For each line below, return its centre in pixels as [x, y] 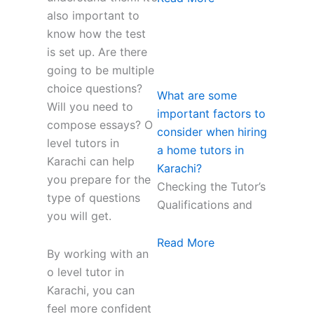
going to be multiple [100, 70]
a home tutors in [200, 150]
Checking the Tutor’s [211, 186]
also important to [93, 16]
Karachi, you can [90, 291]
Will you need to [90, 107]
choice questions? [94, 89]
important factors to [211, 113]
